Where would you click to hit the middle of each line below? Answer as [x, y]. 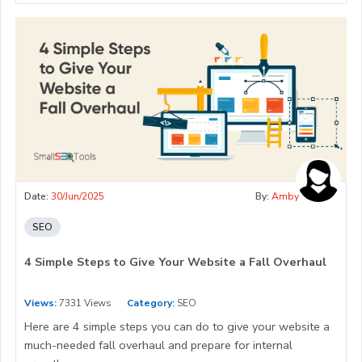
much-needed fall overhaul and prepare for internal [158, 345]
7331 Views [84, 303]
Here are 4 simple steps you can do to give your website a [177, 327]
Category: [151, 303]
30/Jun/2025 [78, 197]
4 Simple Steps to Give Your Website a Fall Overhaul [175, 262]
